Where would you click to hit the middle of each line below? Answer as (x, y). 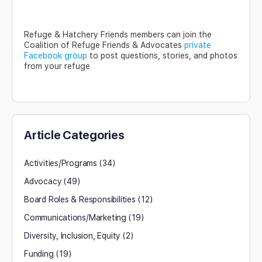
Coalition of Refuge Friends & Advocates (104, 45)
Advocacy (43, 181)
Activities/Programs (61, 163)
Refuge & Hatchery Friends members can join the (118, 35)
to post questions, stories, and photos (162, 56)
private (198, 45)
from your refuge (57, 66)
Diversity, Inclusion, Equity (73, 236)
